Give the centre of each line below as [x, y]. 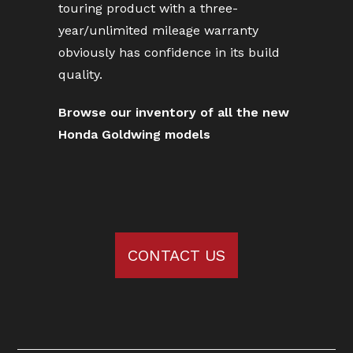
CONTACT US [176, 255]
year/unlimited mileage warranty [158, 30]
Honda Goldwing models [134, 134]
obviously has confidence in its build [169, 52]
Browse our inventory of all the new [174, 112]
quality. [80, 74]
